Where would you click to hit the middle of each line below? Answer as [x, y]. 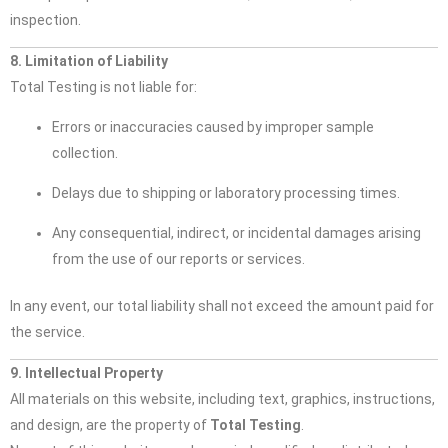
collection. [85, 153]
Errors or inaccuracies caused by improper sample [213, 127]
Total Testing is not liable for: [103, 87]
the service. [47, 332]
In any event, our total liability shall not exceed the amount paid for [222, 306]
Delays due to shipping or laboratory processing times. [226, 193]
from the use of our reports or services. [178, 259]
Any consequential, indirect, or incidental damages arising [236, 233]
